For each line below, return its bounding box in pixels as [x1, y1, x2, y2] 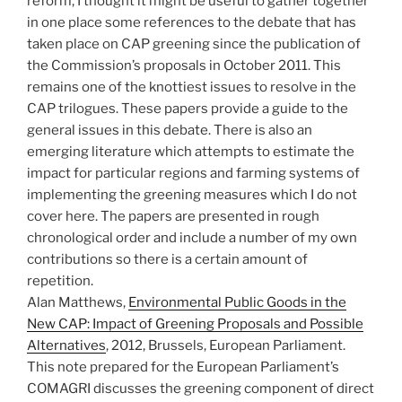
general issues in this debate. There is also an [27, 122, 312, 139]
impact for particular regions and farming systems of [27, 165, 360, 182]
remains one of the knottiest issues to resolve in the [27, 79, 356, 96]
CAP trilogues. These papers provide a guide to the [27, 100, 348, 118]
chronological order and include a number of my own [27, 230, 357, 247]
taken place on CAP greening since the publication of [27, 36, 361, 53]
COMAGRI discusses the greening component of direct [27, 380, 374, 398]
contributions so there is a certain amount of [27, 251, 308, 268]
